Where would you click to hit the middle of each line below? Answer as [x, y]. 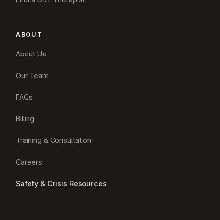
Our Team [32, 76]
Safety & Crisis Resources [61, 184]
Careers [29, 162]
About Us [31, 54]
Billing [25, 119]
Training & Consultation [54, 140]
